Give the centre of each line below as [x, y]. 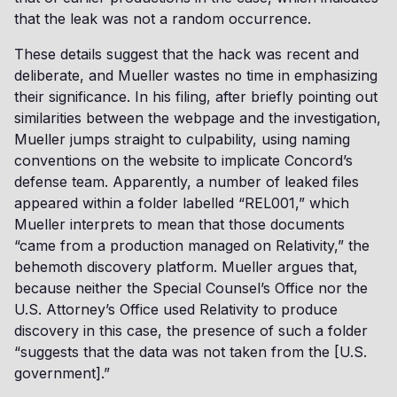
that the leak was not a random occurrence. [163, 19]
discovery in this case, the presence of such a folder [191, 331]
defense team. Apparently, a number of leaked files [187, 182]
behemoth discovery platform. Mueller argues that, [186, 267]
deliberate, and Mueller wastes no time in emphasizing [196, 75]
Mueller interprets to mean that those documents [179, 224]
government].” [62, 373]
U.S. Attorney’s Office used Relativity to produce [176, 309]
